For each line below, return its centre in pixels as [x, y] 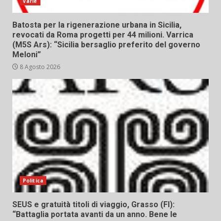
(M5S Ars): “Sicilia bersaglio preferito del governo [106, 45]
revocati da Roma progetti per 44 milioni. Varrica [103, 35]
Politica [33, 181]
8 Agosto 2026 [39, 67]
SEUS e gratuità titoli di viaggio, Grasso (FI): [93, 205]
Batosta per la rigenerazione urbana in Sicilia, [97, 25]
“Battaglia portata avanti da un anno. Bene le [95, 215]
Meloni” [27, 55]
